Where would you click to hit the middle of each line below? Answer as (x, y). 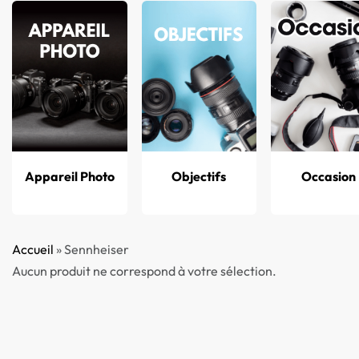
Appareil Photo (69, 176)
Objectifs (199, 176)
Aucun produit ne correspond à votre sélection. (144, 271)
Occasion (328, 176)
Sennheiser (97, 249)
